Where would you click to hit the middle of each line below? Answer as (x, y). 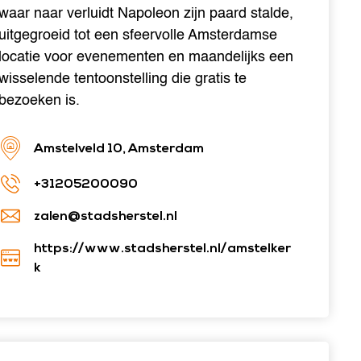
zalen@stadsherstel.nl (106, 216)
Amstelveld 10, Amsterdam (119, 149)
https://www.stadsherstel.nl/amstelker (162, 249)
